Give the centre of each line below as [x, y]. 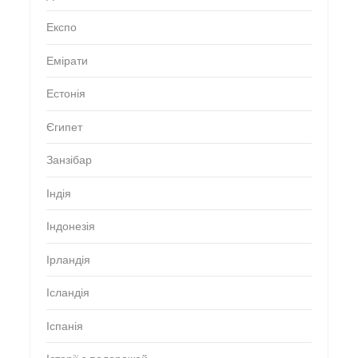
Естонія [66, 94]
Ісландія [68, 293]
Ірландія [68, 260]
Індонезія [70, 227]
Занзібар [69, 161]
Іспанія [64, 326]
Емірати [67, 61]
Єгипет [64, 127]
